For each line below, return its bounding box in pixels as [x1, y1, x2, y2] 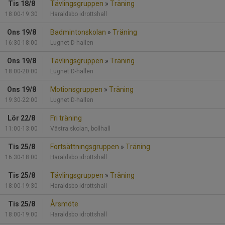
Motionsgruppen [50, 85, 102, 93]
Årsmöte [50, 199, 78, 208]
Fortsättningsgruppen [50, 142, 119, 151]
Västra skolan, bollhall [50, 125, 110, 132]
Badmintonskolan [50, 28, 106, 36]
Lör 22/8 [8, 114, 35, 122]
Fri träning [50, 114, 82, 122]
